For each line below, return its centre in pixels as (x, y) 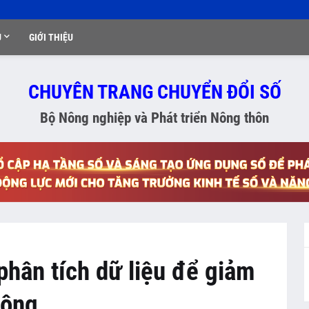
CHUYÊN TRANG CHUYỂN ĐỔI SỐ (154, 92)
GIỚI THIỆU (51, 37)
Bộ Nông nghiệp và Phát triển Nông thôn (154, 118)
